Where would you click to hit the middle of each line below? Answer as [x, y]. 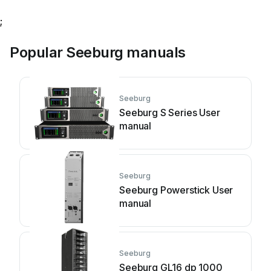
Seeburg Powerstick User [176, 190]
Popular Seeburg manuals [98, 52]
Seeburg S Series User [170, 113]
